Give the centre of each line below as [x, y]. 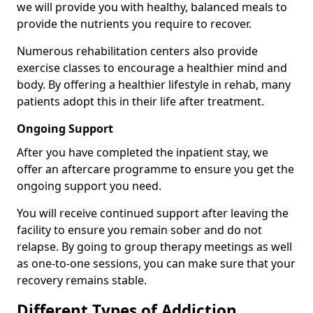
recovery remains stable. [82, 280]
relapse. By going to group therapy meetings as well [154, 247]
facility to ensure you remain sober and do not [139, 230]
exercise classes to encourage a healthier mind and [152, 68]
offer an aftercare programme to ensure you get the [155, 169]
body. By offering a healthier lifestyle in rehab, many [154, 85]
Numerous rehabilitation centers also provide [137, 51]
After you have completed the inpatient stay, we [143, 152]
